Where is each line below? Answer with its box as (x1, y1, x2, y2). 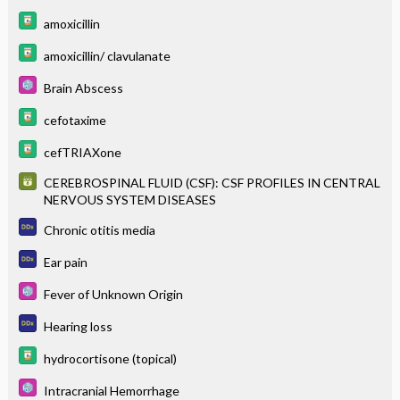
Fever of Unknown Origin (43, 286, 183, 302)
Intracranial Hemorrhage (43, 382, 179, 398)
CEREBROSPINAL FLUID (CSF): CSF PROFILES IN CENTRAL (43, 174, 380, 190)
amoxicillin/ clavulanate (43, 47, 171, 63)
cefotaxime (43, 112, 106, 128)
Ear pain (43, 254, 87, 270)
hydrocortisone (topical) (43, 350, 177, 366)
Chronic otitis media (43, 221, 155, 237)
